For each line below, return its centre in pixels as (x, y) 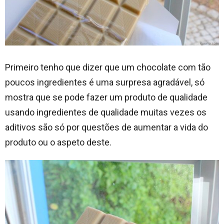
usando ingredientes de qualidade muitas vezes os (106, 112)
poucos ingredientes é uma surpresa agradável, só (105, 82)
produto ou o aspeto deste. (58, 142)
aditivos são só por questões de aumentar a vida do (106, 127)
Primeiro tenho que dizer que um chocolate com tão (108, 67)
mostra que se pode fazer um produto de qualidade (106, 97)
